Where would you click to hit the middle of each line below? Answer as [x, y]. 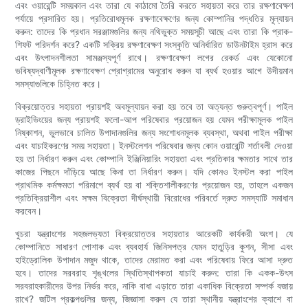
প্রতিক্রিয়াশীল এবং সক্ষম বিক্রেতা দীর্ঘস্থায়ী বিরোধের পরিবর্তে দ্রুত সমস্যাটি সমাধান [154, 198]
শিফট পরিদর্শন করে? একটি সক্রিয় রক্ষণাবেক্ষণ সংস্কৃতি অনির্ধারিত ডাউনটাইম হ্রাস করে [154, 45]
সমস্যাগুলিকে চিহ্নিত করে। [58, 84]
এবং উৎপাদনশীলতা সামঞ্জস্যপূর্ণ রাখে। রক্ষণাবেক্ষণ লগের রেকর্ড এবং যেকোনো [154, 58]
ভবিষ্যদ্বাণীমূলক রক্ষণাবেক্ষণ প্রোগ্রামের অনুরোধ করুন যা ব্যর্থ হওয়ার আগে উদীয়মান [154, 71]
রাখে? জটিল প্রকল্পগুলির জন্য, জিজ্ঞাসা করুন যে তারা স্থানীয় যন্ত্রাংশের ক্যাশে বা [154, 299]
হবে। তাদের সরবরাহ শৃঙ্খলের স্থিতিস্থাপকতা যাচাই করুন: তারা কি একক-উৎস [154, 273]
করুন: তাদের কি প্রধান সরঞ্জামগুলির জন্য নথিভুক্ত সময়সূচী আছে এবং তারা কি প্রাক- [154, 32]
